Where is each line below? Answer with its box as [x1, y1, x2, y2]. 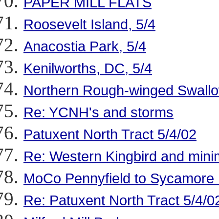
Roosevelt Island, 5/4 [23, 16, 155, 32]
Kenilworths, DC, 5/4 [23, 60, 152, 76]
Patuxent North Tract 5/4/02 [23, 126, 197, 142]
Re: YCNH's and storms [23, 104, 174, 120]
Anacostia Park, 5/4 [23, 38, 146, 54]
